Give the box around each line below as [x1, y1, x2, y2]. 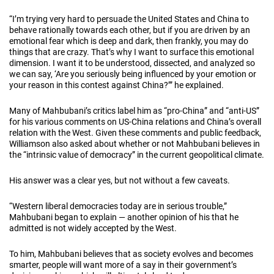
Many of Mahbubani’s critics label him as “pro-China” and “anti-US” [9, 105, 259, 116]
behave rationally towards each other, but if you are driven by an [9, 24, 250, 35]
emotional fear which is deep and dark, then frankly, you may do [9, 35, 248, 46]
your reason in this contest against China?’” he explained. [9, 80, 224, 90]
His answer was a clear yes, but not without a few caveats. [9, 175, 230, 185]
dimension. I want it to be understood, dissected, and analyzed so [9, 57, 255, 68]
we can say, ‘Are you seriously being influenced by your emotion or [9, 68, 256, 79]
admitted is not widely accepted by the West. [9, 223, 177, 233]
